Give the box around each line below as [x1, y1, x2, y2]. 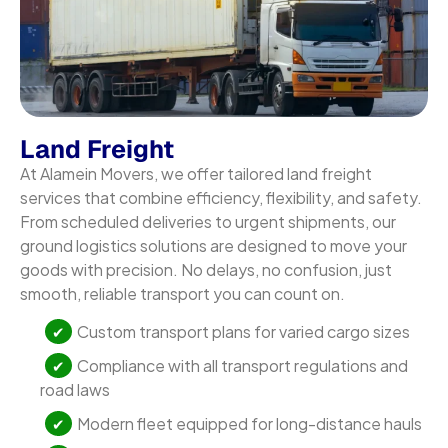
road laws [40, 378, 110, 400]
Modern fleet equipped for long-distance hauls [77, 412, 422, 434]
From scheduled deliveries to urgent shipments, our [20, 210, 396, 232]
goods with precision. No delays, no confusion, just [20, 258, 392, 280]
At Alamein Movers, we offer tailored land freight [20, 162, 372, 184]
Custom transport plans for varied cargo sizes [77, 320, 410, 342]
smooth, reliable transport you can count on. [20, 282, 345, 304]
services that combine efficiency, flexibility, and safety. [20, 186, 422, 208]
